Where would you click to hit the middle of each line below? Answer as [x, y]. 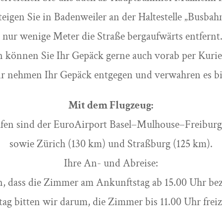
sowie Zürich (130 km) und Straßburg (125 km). [111, 144]
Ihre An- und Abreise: [111, 164]
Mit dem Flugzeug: [111, 106]
